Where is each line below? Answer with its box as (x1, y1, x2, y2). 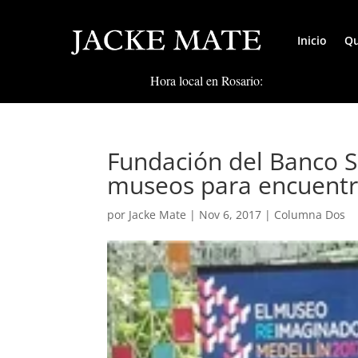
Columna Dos (274, 206, 346, 222)
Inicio (297, 33, 327, 49)
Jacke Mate (129, 206, 187, 222)
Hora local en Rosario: (150, 72, 264, 89)
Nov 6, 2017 (199, 206, 262, 222)
